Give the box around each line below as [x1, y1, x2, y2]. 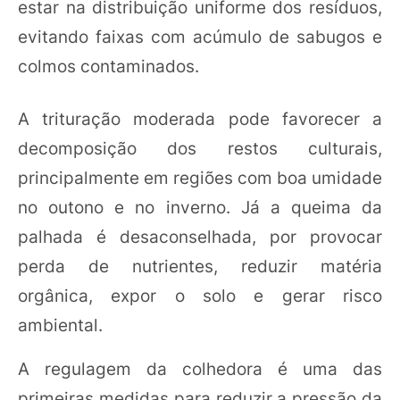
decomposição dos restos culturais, [18, 137, 382, 159]
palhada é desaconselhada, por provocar [18, 226, 382, 247]
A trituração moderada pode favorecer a [18, 108, 382, 129]
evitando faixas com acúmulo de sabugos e [18, 25, 382, 47]
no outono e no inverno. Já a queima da [18, 196, 382, 218]
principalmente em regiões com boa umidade [18, 167, 382, 188]
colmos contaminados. [18, 54, 199, 77]
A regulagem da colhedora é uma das [18, 358, 382, 379]
